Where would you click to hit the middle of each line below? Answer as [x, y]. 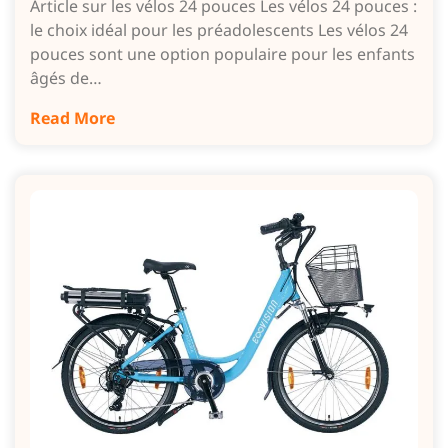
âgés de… [66, 77]
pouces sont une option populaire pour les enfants [222, 53]
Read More [72, 117]
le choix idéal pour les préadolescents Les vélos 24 [219, 29]
